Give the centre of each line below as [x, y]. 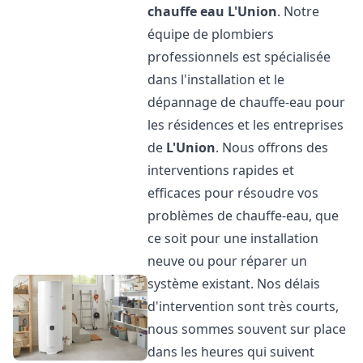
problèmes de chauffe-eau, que [243, 216]
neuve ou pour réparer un [228, 261]
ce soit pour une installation [233, 238]
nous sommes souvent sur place [247, 329]
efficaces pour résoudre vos [233, 193]
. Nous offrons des [272, 147]
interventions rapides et [221, 170]
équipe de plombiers [211, 34]
